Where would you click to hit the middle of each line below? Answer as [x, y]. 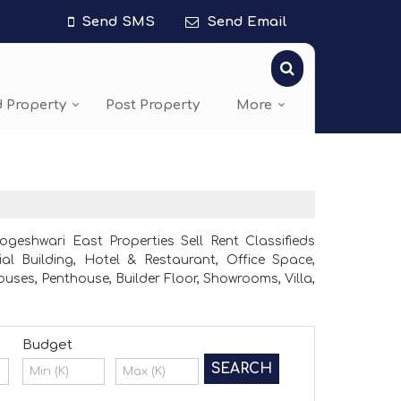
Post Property [153, 106]
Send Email [247, 22]
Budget [47, 345]
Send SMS [118, 22]
